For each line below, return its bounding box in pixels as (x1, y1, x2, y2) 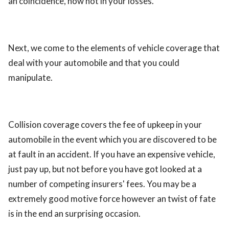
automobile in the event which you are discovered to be (8, 134, 217, 145)
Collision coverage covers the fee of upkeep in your (8, 119, 202, 130)
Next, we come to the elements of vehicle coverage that (8, 42, 220, 53)
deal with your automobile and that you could (8, 57, 179, 68)
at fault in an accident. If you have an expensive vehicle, (8, 149, 215, 159)
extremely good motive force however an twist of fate (8, 193, 216, 204)
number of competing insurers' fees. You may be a (8, 178, 196, 189)
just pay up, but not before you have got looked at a (8, 164, 202, 174)
